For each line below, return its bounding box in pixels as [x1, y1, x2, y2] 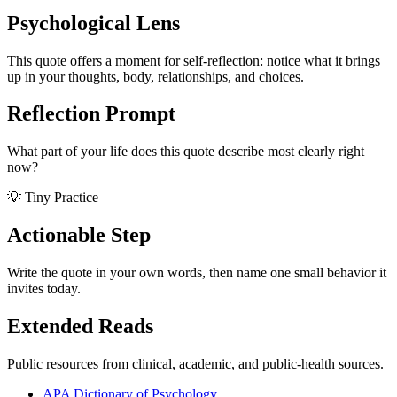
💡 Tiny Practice [7, 190, 98, 206]
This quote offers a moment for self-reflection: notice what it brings [7, 52, 380, 68]
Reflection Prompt [7, 102, 175, 126]
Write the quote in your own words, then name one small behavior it [7, 265, 386, 281]
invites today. [7, 281, 81, 297]
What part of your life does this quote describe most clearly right [7, 144, 364, 160]
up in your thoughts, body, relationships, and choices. [7, 68, 304, 84]
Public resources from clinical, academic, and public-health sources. [7, 355, 384, 371]
